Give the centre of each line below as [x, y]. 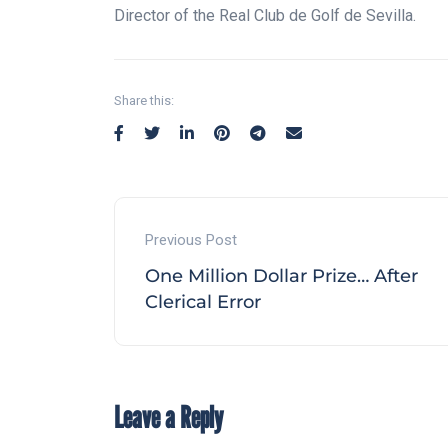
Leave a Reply [168, 416]
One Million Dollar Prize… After [281, 275]
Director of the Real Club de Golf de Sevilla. [265, 15]
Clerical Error [203, 301]
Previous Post [191, 239]
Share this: [144, 100]
